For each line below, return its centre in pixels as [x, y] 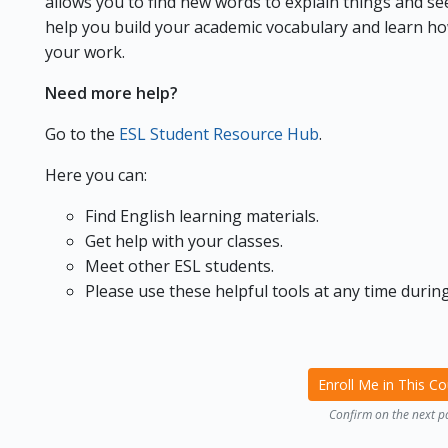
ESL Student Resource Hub [218, 134]
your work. [84, 52]
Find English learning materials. [201, 216]
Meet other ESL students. [179, 266]
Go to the [81, 134]
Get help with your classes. [183, 241]
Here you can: [95, 175]
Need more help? [113, 93]
